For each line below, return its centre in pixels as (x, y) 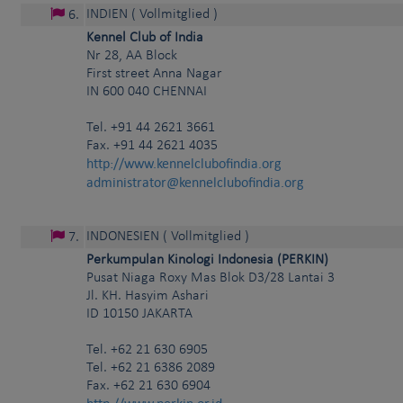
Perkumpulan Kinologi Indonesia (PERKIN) (207, 260)
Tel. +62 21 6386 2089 (151, 368)
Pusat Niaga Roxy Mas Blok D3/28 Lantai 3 (210, 278)
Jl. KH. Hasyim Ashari (148, 296)
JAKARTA (167, 314)
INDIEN (107, 15)
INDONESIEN (123, 237)
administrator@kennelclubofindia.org (195, 183)
